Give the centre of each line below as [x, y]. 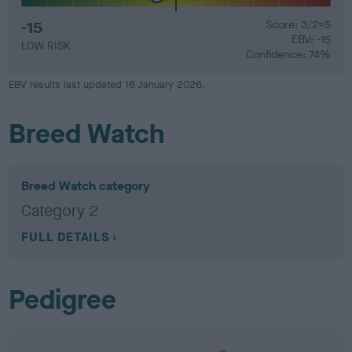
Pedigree [63, 300]
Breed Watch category [86, 186]
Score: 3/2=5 [298, 25]
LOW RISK [46, 46]
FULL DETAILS [65, 237]
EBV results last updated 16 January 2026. [107, 84]
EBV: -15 [311, 40]
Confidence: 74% [288, 55]
